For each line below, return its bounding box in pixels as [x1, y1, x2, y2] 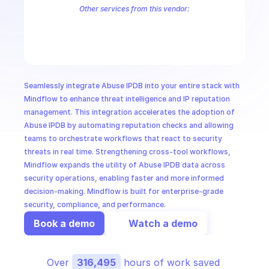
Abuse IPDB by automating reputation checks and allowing [24, 121, 234, 130]
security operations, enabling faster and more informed [24, 174, 224, 183]
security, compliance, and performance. [24, 200, 166, 209]
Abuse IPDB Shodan [20, 16, 91, 25]
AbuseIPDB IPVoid [98, 16, 162, 25]
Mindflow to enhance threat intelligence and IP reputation [24, 94, 230, 103]
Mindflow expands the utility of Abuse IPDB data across [24, 160, 225, 169]
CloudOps [12, 1, 55, 13]
